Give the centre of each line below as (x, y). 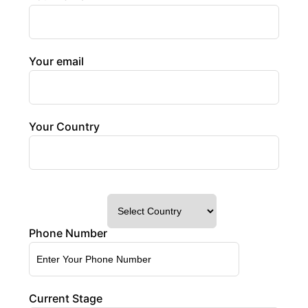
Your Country (64, 126)
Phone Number (68, 233)
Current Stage (66, 298)
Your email (56, 61)
